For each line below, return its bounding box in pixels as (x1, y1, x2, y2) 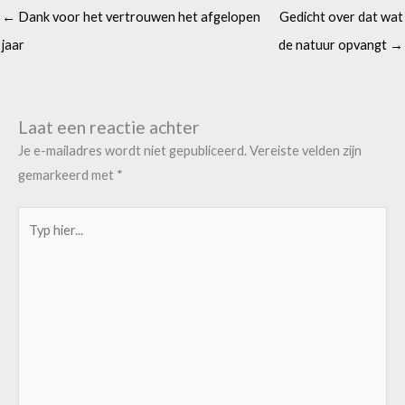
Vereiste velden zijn (250, 142, 362, 158)
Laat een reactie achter (18, 116, 200, 137)
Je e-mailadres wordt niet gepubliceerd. (18, 142, 247, 158)
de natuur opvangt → (278, 37, 403, 53)
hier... (17, 234, 47, 250)
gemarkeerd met (18, 166, 117, 183)
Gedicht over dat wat (279, 9, 403, 25)
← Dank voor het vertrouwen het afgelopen (2, 9, 260, 25)
